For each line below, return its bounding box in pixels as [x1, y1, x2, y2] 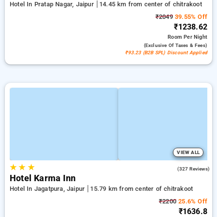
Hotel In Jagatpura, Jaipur [10, 185, 87, 192]
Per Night [184, 34, 207, 40]
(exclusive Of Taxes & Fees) [143, 43, 207, 48]
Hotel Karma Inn [10, 173, 76, 183]
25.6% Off [176, 198, 207, 205]
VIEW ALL [177, 150, 200, 155]
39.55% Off [172, 13, 207, 20]
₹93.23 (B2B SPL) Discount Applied [125, 50, 207, 55]
